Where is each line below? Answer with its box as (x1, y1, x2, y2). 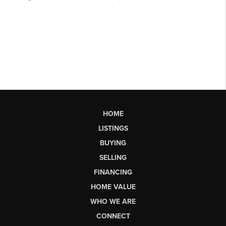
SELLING (99, 153, 127, 162)
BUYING (100, 138, 126, 147)
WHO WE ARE (90, 197, 136, 206)
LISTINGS (98, 124, 128, 133)
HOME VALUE (90, 182, 136, 191)
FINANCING (94, 167, 132, 177)
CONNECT (96, 211, 130, 220)
